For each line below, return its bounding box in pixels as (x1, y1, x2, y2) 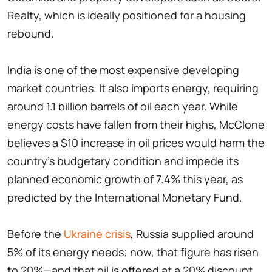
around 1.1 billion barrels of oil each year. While (7, 99, 238, 114)
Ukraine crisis (64, 226, 131, 242)
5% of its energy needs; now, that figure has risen (7, 245, 259, 260)
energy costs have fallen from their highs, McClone (7, 117, 265, 132)
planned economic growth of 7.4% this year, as (7, 172, 243, 187)
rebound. (7, 26, 54, 41)
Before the (7, 226, 64, 242)
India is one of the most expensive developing (7, 63, 239, 78)
